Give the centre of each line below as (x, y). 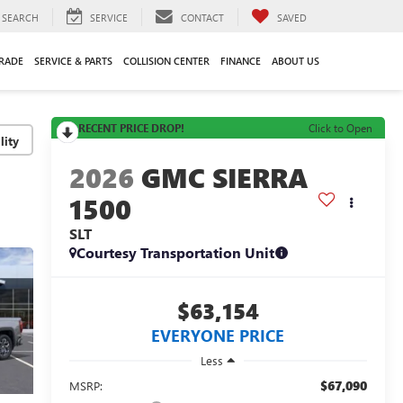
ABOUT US (296, 60)
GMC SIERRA (224, 178)
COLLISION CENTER (166, 60)
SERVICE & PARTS (73, 60)
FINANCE (241, 60)
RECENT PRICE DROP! (131, 128)
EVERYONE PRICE (218, 336)
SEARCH (20, 17)
